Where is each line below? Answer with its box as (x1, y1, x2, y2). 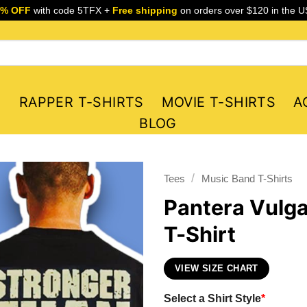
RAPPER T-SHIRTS (19, 94, 144, 110)
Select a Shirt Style (164, 291, 261, 304)
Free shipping (112, 5, 177, 16)
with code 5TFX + (30, 5, 112, 16)
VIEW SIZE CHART (175, 263, 258, 273)
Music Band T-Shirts (201, 173, 293, 184)
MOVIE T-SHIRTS (161, 94, 276, 110)
